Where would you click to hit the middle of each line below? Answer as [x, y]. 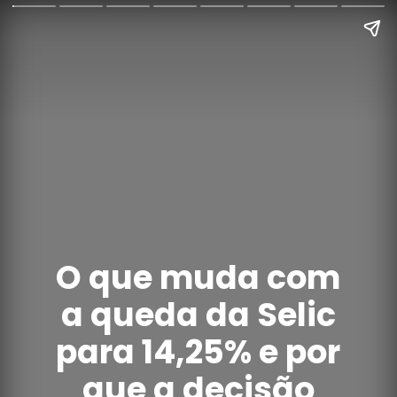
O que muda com [198, 278]
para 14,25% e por [198, 353]
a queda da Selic [198, 315]
